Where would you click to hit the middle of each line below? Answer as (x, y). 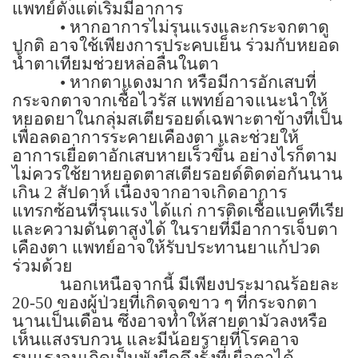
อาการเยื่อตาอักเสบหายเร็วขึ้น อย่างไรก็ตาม (175, 155)
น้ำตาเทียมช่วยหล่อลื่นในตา (115, 64)
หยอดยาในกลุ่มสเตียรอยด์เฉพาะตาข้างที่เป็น (177, 119)
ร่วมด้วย (42, 266)
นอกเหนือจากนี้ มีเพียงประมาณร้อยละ (199, 284)
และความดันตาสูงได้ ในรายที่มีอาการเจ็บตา (175, 229)
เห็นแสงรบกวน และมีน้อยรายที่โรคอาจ (156, 339)
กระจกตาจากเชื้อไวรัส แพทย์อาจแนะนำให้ (170, 100)
